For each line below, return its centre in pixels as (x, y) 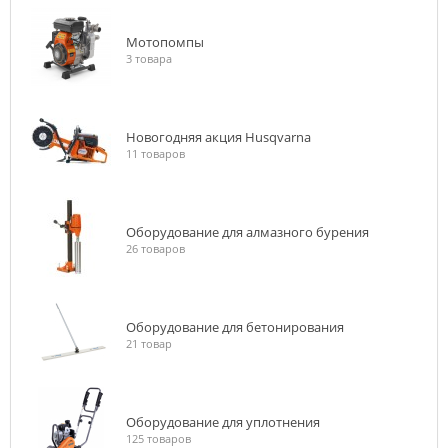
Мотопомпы (165, 42)
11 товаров (155, 153)
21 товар (149, 343)
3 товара (149, 58)
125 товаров (158, 438)
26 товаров (155, 248)
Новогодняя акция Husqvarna (218, 137)
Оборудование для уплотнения (223, 422)
